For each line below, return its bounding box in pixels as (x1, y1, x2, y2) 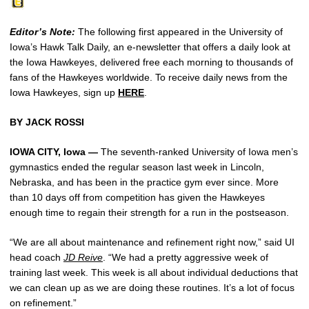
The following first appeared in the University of (75, 26, 283, 38)
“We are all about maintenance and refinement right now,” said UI (10, 237, 295, 248)
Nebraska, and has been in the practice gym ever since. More (10, 177, 279, 188)
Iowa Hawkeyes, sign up (10, 87, 118, 99)
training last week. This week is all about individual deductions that (10, 267, 298, 279)
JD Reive (63, 252, 103, 263)
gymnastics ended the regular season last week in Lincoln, (10, 161, 264, 173)
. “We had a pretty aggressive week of (103, 252, 268, 263)
